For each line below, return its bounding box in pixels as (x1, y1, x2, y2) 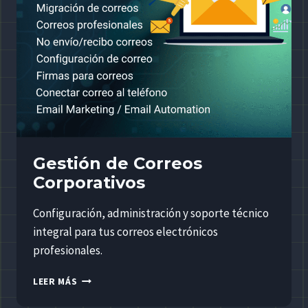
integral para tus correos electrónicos (33, 224, 218, 239)
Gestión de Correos (33, 153, 202, 173)
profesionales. (33, 243, 102, 258)
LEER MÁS (33, 276, 78, 287)
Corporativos (33, 173, 145, 192)
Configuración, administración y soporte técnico (33, 206, 269, 221)
